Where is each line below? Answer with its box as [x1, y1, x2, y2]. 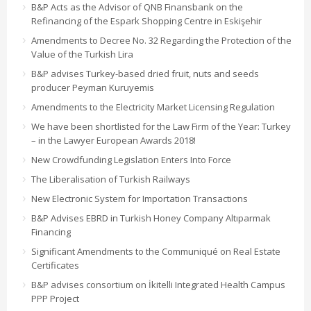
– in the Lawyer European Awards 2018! [31, 133, 196, 146]
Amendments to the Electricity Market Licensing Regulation [31, 100, 275, 113]
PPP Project [31, 292, 79, 305]
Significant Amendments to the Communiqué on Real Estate [31, 244, 280, 258]
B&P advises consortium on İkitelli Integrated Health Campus [31, 278, 285, 291]
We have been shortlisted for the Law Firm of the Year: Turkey [31, 119, 291, 133]
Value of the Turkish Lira [31, 47, 133, 60]
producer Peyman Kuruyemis [31, 81, 154, 94]
